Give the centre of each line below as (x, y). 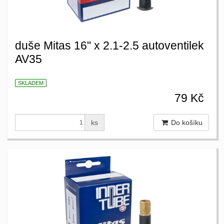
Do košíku (186, 123)
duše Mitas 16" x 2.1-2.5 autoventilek (109, 45)
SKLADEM (31, 83)
